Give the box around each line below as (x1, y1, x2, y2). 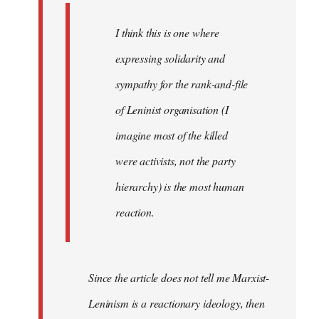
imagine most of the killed (115, 127, 228, 143)
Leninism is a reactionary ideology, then (88, 296, 265, 311)
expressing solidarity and (115, 51, 225, 66)
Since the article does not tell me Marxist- (88, 270, 270, 286)
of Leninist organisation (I (115, 102, 229, 117)
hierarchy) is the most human (115, 179, 244, 194)
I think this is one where (115, 25, 219, 41)
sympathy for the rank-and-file (115, 76, 249, 92)
